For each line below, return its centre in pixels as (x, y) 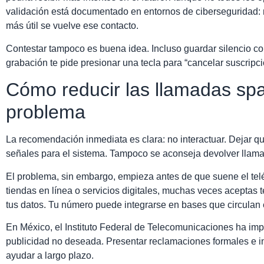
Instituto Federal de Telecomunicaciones (149, 227)
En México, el (35, 227)
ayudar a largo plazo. (50, 255)
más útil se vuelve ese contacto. (72, 26)
